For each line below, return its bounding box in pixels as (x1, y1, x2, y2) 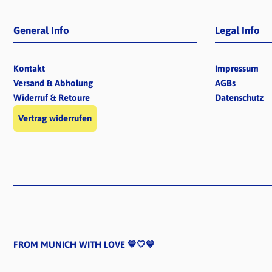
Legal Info (215, 24, 260, 37)
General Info (13, 24, 69, 37)
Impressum (215, 63, 259, 74)
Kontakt (13, 63, 45, 74)
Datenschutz (215, 92, 264, 103)
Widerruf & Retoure (13, 92, 90, 103)
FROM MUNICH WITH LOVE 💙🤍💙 (13, 239, 155, 250)
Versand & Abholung (13, 78, 93, 89)
